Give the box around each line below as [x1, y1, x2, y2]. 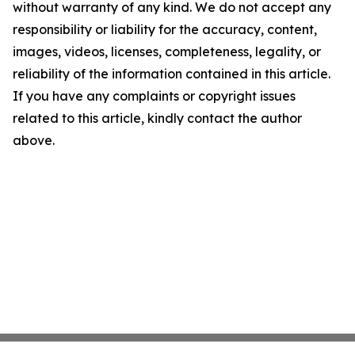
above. [13, 132, 55, 148]
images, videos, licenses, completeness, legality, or [13, 44, 321, 59]
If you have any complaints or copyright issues [13, 88, 296, 104]
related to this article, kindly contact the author [13, 110, 302, 126]
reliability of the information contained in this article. [13, 66, 330, 82]
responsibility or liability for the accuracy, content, [13, 21, 317, 37]
